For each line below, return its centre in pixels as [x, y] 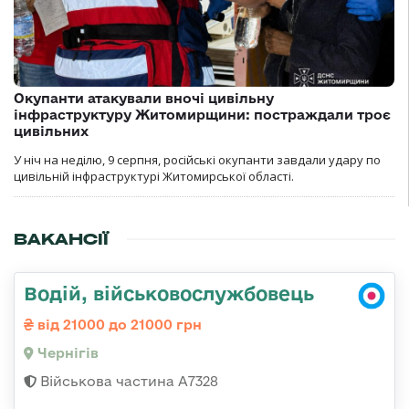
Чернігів [66, 353]
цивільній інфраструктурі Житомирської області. [154, 177]
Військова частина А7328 [127, 382]
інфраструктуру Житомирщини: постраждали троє [202, 115]
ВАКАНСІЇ [61, 240]
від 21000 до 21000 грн [118, 325]
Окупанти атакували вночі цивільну [144, 99]
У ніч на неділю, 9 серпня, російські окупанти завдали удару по [197, 160]
